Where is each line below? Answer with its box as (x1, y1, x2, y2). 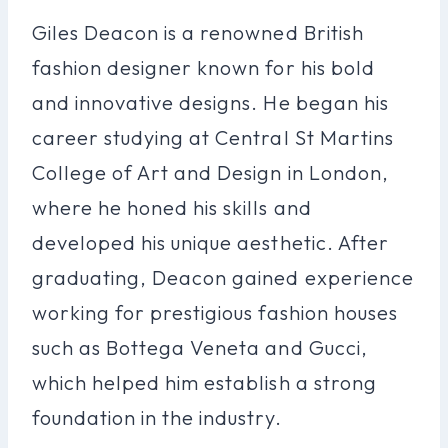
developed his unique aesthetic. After (32, 229, 389, 255)
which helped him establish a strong (32, 369, 377, 395)
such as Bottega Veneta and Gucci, (32, 334, 368, 360)
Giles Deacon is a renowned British (32, 19, 364, 45)
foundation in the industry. (32, 404, 282, 430)
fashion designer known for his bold (32, 54, 375, 80)
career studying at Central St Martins (32, 124, 394, 150)
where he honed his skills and (32, 194, 312, 220)
